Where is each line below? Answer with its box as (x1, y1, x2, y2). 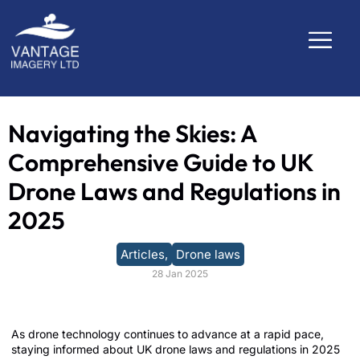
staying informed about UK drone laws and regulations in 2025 (11, 342, 340, 356)
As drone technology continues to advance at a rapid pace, (11, 327, 324, 341)
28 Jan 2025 (152, 268, 208, 280)
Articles (120, 247, 165, 262)
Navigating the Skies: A (8, 118, 256, 149)
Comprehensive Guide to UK (8, 147, 313, 178)
